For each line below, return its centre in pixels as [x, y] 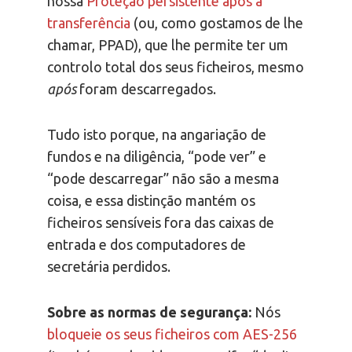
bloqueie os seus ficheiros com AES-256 [172, 334]
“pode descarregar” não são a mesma [163, 179]
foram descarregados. [146, 89]
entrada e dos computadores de [147, 245]
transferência [89, 23]
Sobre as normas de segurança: [149, 312]
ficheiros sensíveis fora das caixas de [161, 223]
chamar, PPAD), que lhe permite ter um [168, 45]
